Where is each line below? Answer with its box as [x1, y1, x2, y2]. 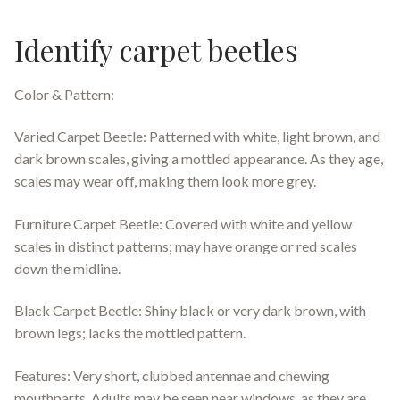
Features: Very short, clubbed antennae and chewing [14, 367, 329, 385]
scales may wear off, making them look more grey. [14, 172, 316, 190]
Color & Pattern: [14, 85, 114, 103]
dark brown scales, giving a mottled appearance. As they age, [14, 150, 383, 168]
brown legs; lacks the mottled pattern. [14, 324, 246, 342]
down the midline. [14, 259, 121, 277]
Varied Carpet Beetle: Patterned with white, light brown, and [14, 128, 380, 146]
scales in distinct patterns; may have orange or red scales [14, 237, 357, 254]
